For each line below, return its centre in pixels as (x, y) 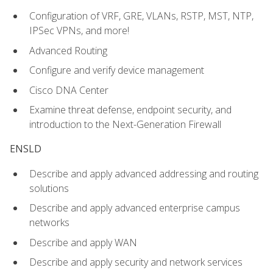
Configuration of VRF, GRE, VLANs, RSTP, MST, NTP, (141, 16)
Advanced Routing (68, 50)
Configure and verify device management (117, 70)
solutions (49, 188)
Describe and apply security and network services (136, 262)
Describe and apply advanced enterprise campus (135, 208)
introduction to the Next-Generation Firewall (125, 125)
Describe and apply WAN (83, 242)
